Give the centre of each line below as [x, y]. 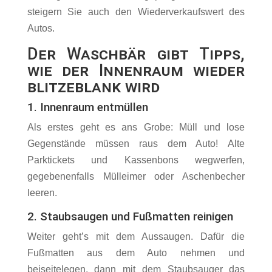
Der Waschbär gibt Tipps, [136, 54]
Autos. [43, 29]
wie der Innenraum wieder [136, 71]
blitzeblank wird [93, 87]
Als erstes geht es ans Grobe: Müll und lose [136, 127]
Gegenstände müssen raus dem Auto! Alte [136, 144]
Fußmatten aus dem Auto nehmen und [136, 253]
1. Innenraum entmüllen [87, 107]
